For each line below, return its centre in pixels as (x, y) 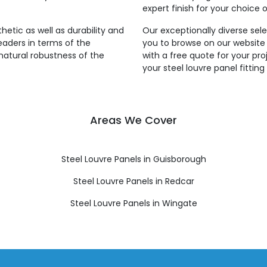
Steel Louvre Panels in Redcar (133, 181)
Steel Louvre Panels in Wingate (133, 203)
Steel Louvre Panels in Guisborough (133, 159)
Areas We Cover (133, 120)
